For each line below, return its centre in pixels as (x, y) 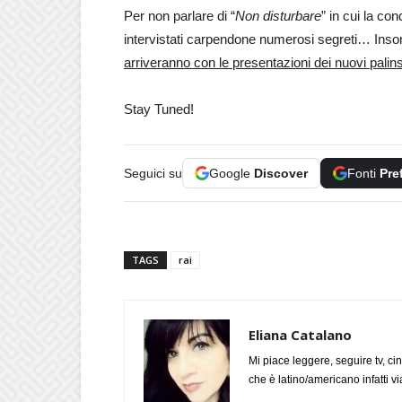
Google (232, 173)
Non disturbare (278, 16)
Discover (281, 173)
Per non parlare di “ (179, 16)
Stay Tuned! (159, 109)
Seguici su (153, 173)
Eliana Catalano (300, 335)
